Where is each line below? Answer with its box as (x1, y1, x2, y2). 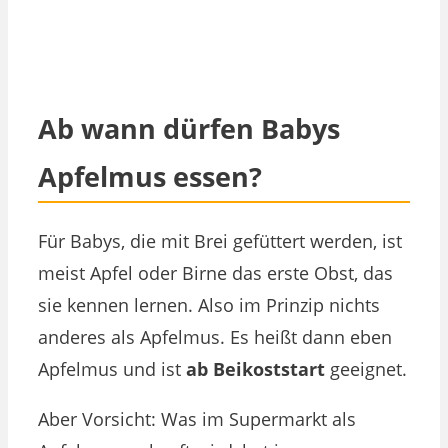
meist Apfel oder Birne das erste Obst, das (38, 261, 393, 286)
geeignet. (325, 357, 407, 382)
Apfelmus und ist (38, 357, 186, 382)
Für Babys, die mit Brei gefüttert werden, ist (38, 229, 402, 254)
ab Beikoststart (186, 357, 325, 382)
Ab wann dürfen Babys (38, 109, 340, 147)
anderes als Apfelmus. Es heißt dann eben (38, 325, 392, 350)
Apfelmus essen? (38, 157, 262, 195)
